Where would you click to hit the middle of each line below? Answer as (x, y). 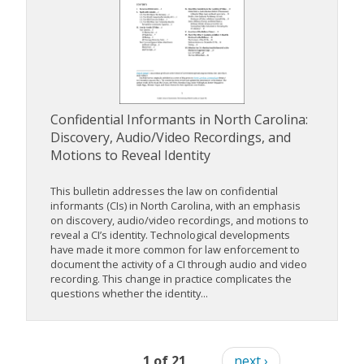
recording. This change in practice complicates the (171, 279)
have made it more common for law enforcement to (175, 250)
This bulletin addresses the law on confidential (164, 191)
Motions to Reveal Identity (130, 156)
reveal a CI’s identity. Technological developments (170, 235)
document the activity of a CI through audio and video (179, 264)
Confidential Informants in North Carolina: (179, 120)
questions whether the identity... (129, 294)
